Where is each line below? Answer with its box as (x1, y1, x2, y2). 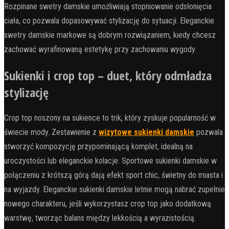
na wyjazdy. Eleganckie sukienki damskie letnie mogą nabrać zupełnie (4, 185, 225, 195)
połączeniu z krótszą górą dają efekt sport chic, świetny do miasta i (4, 170, 223, 180)
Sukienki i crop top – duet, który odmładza (4, 67, 212, 84)
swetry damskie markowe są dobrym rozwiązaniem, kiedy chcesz (4, 30, 216, 40)
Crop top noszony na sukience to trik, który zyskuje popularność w (4, 113, 216, 123)
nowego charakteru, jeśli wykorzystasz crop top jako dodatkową (4, 199, 211, 209)
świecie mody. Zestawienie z (4, 127, 99, 138)
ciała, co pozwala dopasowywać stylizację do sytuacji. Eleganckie (4, 16, 214, 26)
